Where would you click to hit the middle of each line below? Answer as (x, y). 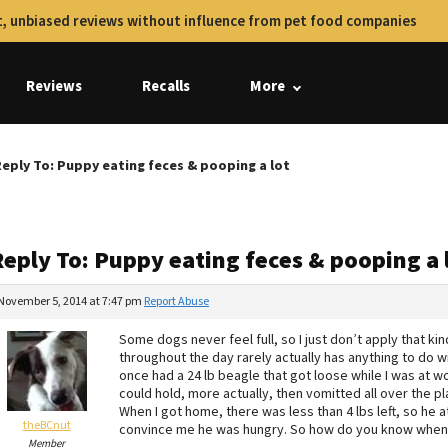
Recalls (166, 86)
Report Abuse (176, 301)
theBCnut (46, 425)
